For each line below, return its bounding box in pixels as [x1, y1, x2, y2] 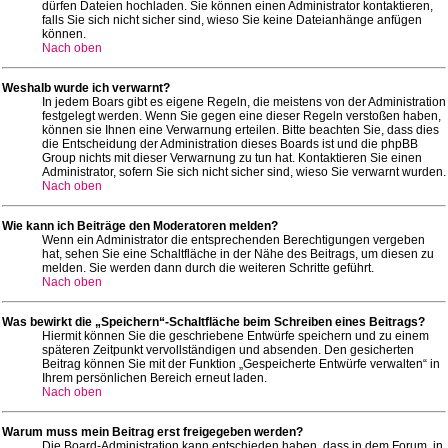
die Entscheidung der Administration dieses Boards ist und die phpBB [42, 136, 418, 151]
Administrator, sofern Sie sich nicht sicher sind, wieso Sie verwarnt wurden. [42, 164, 446, 179]
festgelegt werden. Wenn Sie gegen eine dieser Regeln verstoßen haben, [42, 108, 441, 123]
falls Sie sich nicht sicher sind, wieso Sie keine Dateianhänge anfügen [42, 12, 422, 27]
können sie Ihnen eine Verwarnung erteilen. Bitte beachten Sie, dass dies [42, 122, 439, 137]
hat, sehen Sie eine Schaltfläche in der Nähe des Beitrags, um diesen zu [42, 246, 434, 261]
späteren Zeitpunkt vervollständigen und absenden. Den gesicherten [42, 342, 414, 357]
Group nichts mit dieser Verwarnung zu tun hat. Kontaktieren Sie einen [42, 150, 422, 165]
